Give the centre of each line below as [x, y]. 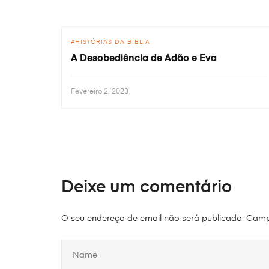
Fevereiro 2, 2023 [100, 92]
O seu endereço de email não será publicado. [153, 218]
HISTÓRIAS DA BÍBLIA [113, 42]
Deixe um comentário [147, 187]
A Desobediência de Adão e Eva [144, 59]
